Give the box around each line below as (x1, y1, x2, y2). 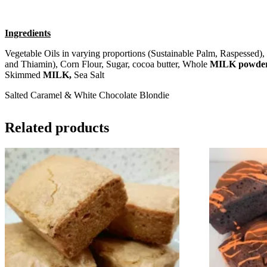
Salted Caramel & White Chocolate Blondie (5, 89, 169, 100)
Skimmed (5, 69, 43, 80)
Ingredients (5, 27, 51, 38)
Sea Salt (74, 69, 104, 80)
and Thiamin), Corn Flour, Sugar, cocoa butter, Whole (5, 58, 210, 69)
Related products (5, 119, 109, 135)
